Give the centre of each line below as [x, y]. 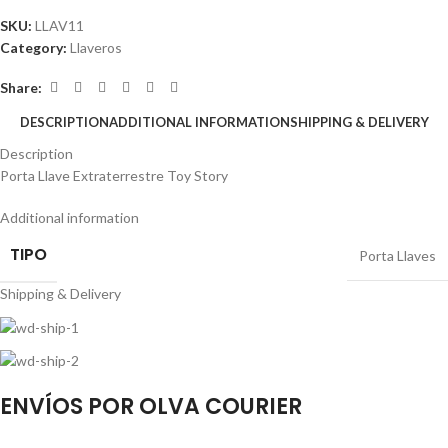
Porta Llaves [397, 256]
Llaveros [96, 48]
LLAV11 [59, 26]
